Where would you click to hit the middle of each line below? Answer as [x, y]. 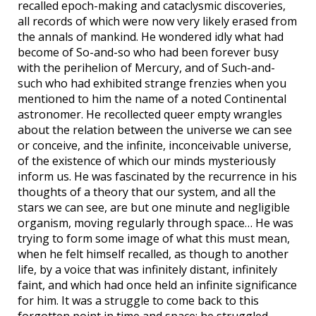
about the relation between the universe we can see [155, 130]
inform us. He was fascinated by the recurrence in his [157, 177]
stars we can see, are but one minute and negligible [154, 208]
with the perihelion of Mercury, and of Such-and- [146, 68]
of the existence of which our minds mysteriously [147, 161]
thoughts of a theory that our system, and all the [147, 192]
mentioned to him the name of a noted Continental [152, 99]
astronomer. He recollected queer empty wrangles [150, 115]
